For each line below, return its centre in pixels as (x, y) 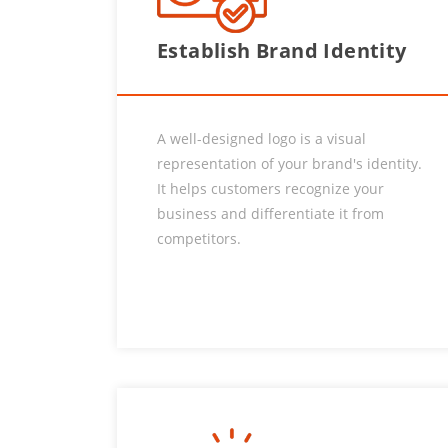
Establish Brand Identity (282, 50)
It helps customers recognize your (270, 188)
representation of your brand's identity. (289, 163)
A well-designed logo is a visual (261, 138)
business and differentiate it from (270, 213)
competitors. (199, 238)
